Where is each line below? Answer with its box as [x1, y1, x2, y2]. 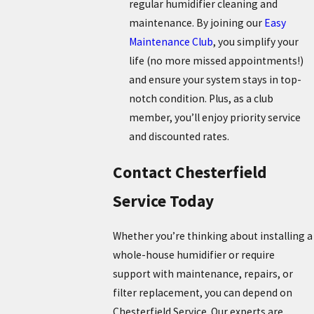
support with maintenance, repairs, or [112, 266, 293, 280]
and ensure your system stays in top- [129, 73, 302, 87]
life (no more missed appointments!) [129, 54, 304, 68]
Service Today [112, 191, 214, 212]
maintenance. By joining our [129, 16, 265, 30]
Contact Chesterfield [112, 162, 267, 183]
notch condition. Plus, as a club [129, 92, 274, 106]
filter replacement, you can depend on [112, 285, 292, 299]
